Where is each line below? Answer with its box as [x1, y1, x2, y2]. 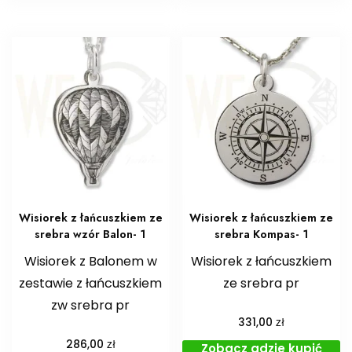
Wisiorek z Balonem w [24, 251, 157, 270]
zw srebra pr [51, 295, 130, 314]
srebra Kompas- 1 [214, 225, 309, 242]
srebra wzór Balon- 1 [35, 225, 147, 242]
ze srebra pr [223, 273, 300, 292]
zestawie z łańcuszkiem [19, 273, 163, 292]
